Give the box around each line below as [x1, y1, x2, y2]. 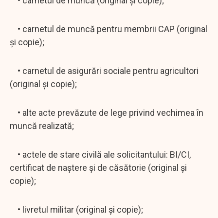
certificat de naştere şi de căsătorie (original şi [10, 162, 187, 173]
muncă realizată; [10, 120, 74, 131]
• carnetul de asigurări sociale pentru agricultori [10, 65, 199, 76]
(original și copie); [10, 78, 77, 89]
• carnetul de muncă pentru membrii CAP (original [10, 23, 207, 34]
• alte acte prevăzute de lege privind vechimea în [10, 107, 203, 118]
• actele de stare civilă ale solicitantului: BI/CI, [10, 149, 191, 160]
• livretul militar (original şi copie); [10, 204, 143, 215]
